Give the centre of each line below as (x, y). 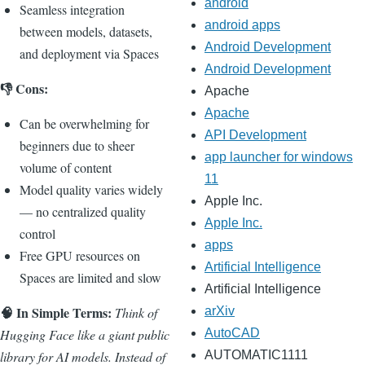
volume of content (66, 167)
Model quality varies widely (91, 189)
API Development (255, 135)
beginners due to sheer (77, 145)
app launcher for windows (279, 157)
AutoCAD (232, 333)
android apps (242, 25)
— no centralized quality (83, 211)
